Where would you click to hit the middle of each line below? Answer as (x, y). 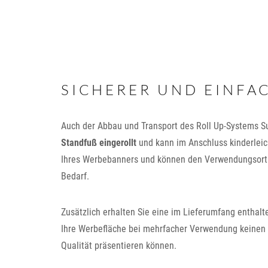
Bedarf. (75, 176)
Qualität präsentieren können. (119, 246)
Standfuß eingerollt (99, 143)
